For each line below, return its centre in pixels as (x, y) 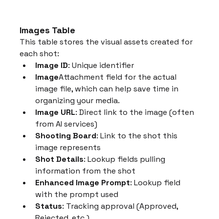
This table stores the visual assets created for (107, 42)
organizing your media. (78, 101)
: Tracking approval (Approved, (121, 206)
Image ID (52, 66)
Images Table (48, 30)
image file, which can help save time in (108, 89)
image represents (68, 148)
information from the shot (86, 171)
